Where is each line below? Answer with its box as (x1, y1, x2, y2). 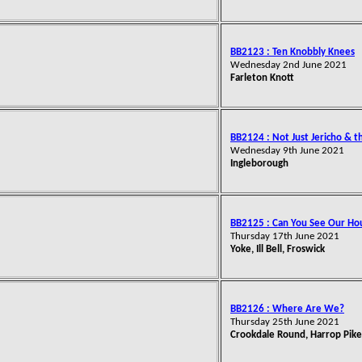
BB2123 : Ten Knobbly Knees (230, 47, 355, 57)
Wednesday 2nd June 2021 (230, 60, 347, 70)
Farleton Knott (230, 73, 294, 83)
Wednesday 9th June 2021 (230, 145, 344, 156)
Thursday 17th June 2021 (230, 231, 339, 242)
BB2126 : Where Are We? (230, 304, 344, 314)
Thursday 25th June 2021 (230, 317, 339, 327)
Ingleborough (230, 158, 288, 169)
